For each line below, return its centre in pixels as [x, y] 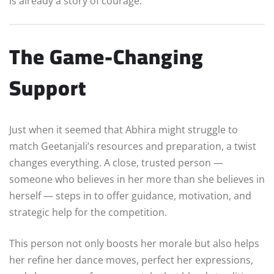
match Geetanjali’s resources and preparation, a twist [133, 146]
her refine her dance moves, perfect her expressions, [131, 260]
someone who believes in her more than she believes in [137, 179]
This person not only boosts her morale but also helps [134, 243]
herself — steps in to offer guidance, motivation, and [130, 195]
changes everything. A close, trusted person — [116, 162]
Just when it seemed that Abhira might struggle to [124, 129]
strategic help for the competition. [88, 212]
